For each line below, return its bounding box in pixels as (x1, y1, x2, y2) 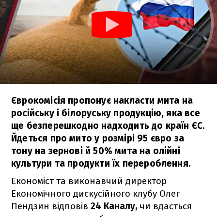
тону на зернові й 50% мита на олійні (11, 145, 180, 156)
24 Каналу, (88, 200, 137, 212)
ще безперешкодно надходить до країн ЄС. (11, 120, 205, 131)
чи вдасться (137, 200, 192, 212)
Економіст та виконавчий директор (11, 175, 167, 186)
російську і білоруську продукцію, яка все (11, 107, 200, 119)
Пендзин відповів (11, 200, 88, 212)
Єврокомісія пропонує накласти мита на (11, 94, 193, 106)
